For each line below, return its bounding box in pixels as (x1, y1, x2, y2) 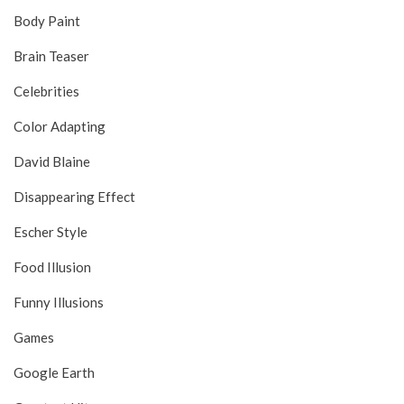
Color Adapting (14, 118, 106, 135)
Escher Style (14, 224, 87, 241)
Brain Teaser (14, 48, 89, 65)
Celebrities (14, 83, 79, 100)
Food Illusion (14, 259, 91, 276)
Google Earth (14, 364, 95, 381)
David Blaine (14, 153, 90, 170)
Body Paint (14, 13, 80, 30)
